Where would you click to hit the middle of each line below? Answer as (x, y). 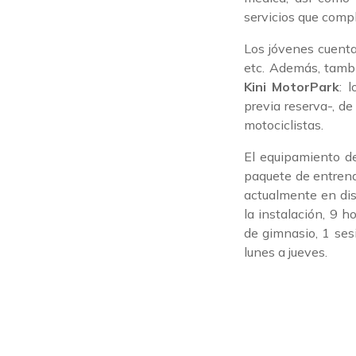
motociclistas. (284, 125)
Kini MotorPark (292, 87)
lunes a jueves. (286, 252)
